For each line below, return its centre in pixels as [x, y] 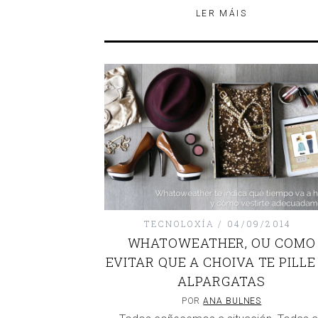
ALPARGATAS [221, 281]
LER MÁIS [221, 13]
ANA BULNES [232, 301]
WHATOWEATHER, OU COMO [221, 243]
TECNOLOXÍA [180, 224]
